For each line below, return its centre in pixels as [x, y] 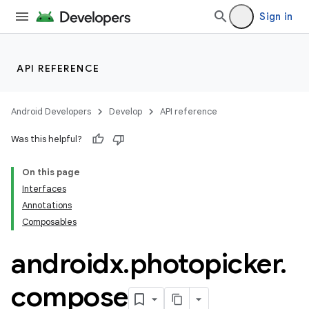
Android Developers [51, 111]
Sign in [276, 17]
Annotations [47, 205]
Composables [49, 222]
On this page [51, 172]
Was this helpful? [47, 139]
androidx [67, 263]
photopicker [205, 263]
